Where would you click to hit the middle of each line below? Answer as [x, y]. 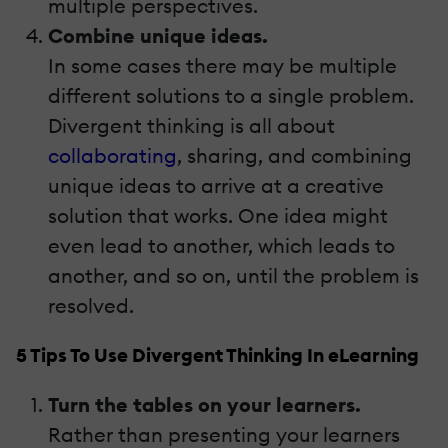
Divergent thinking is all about [191, 125]
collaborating [112, 155]
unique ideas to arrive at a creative [216, 185]
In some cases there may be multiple [222, 65]
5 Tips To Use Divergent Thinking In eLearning [217, 354]
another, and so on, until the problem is [233, 275]
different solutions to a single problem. [231, 95]
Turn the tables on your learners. [204, 404]
